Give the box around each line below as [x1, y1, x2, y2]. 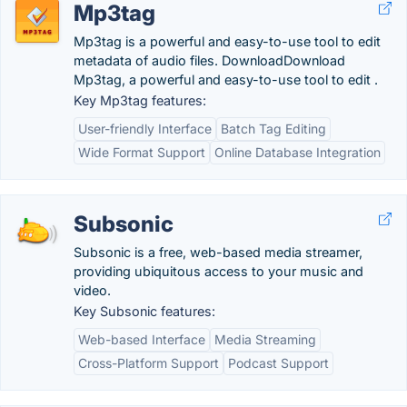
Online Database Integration [214, 144, 381, 160]
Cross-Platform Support [78, 355, 219, 371]
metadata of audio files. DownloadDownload [74, 53, 345, 68]
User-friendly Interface [78, 121, 212, 136]
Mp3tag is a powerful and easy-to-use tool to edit [74, 34, 381, 49]
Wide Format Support [78, 144, 205, 160]
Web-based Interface [78, 332, 205, 347]
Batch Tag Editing [221, 121, 326, 136]
